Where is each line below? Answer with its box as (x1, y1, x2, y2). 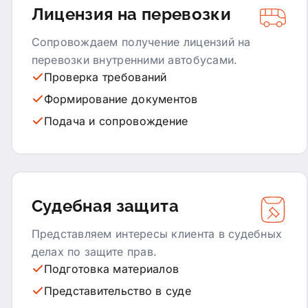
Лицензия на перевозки (31, 3, 232, 24)
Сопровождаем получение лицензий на (31, 34, 251, 49)
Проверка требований (43, 69, 167, 84)
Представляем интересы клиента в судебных (31, 226, 283, 241)
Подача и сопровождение (43, 113, 188, 128)
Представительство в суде (43, 283, 191, 298)
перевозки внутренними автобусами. (31, 52, 238, 67)
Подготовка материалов (43, 261, 179, 276)
